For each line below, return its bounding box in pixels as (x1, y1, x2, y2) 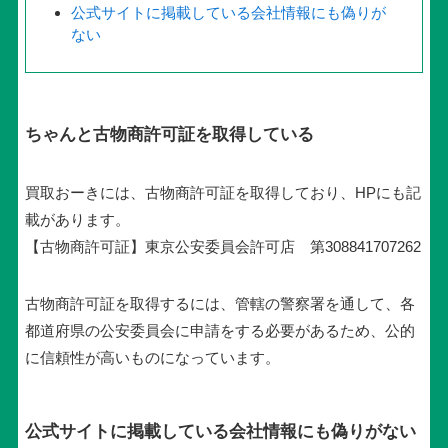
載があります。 (24, 210, 130, 228)
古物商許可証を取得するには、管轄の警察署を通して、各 (24, 294, 415, 312)
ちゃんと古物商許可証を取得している (24, 124, 314, 143)
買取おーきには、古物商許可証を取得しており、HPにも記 (24, 183, 421, 201)
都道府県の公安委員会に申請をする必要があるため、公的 (24, 321, 415, 339)
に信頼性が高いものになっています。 (24, 348, 280, 366)
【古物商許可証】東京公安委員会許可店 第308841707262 (24, 237, 421, 255)
